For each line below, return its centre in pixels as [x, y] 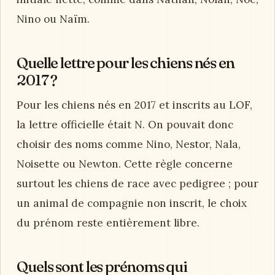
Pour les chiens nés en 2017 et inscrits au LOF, [134, 105]
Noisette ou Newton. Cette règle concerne [125, 164]
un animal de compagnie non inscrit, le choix [132, 203]
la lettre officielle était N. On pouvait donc [125, 124]
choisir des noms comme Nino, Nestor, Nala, [129, 144]
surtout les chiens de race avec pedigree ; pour [137, 183]
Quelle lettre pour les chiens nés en [126, 62]
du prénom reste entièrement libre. [108, 223]
